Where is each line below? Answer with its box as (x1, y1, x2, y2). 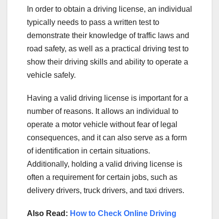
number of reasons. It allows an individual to (27, 107, 178, 116)
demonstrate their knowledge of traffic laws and (27, 31, 189, 40)
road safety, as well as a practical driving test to (27, 44, 189, 53)
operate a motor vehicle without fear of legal (27, 120, 177, 129)
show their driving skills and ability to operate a (27, 58, 188, 66)
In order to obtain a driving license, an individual (27, 5, 192, 14)
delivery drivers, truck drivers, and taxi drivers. (27, 186, 184, 195)
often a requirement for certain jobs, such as (27, 173, 177, 182)
